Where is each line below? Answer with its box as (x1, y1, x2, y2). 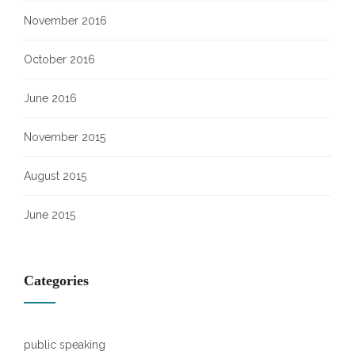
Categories (24, 273, 89, 288)
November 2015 (24, 131, 105, 143)
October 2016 (24, 53, 95, 66)
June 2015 (24, 208, 75, 221)
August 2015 (24, 170, 86, 182)
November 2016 (24, 14, 107, 27)
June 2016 (24, 92, 77, 105)
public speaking (24, 338, 105, 351)
